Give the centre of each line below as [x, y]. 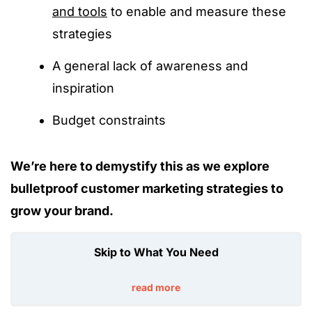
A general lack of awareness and [150, 66]
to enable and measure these [197, 11]
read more [156, 287]
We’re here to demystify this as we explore [140, 166]
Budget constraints [109, 120]
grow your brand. [62, 211]
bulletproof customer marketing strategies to [147, 188]
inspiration [83, 88]
